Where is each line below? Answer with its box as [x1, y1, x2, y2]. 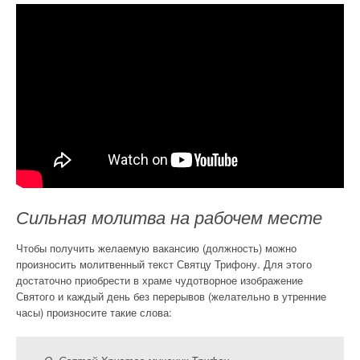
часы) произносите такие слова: [16, 305, 172, 321]
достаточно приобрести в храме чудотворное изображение [16, 272, 303, 288]
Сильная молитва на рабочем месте [16, 208, 322, 229]
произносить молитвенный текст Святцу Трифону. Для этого [16, 256, 312, 272]
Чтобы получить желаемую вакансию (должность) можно [16, 240, 297, 256]
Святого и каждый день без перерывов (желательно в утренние [16, 288, 326, 305]
